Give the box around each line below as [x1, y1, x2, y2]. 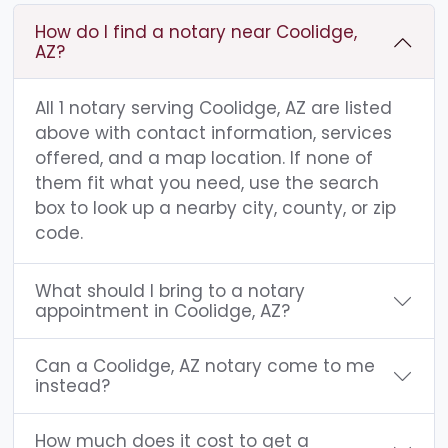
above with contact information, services [35, 121, 392, 146]
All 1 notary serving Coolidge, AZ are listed [35, 96, 392, 121]
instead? [35, 374, 110, 399]
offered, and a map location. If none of [35, 146, 373, 171]
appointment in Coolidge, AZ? [35, 299, 290, 324]
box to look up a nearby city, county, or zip [35, 196, 396, 221]
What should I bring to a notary [35, 279, 305, 304]
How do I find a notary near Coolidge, [35, 20, 357, 45]
